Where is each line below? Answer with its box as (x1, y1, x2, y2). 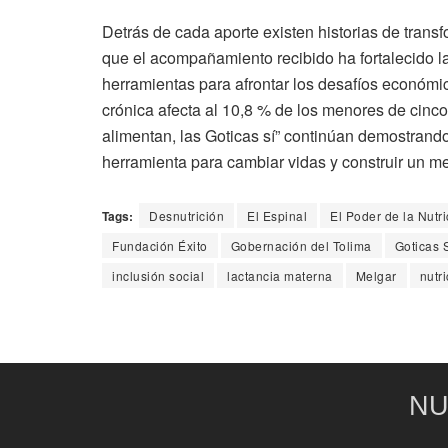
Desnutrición (149, 207, 224, 225)
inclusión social (112, 267, 204, 285)
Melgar (355, 267, 397, 285)
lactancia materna (227, 267, 333, 285)
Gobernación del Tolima (230, 237, 372, 255)
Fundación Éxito (112, 237, 208, 255)
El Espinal (247, 207, 307, 225)
